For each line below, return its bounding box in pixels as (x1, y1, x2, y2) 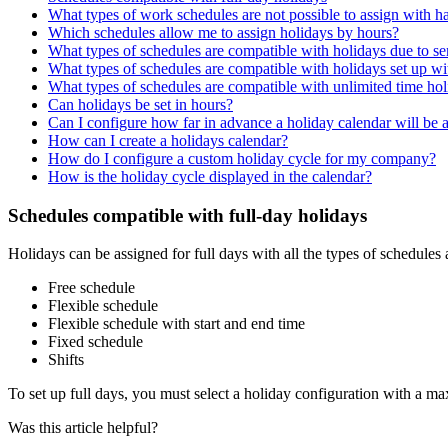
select (194, 385, 229, 403)
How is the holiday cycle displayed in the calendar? (48, 167, 372, 185)
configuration (295, 385, 379, 403)
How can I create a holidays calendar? (48, 131, 288, 149)
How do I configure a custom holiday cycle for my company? (48, 149, 436, 167)
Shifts (48, 351, 84, 369)
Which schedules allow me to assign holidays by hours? (48, 23, 399, 41)
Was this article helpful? (8, 419, 158, 437)
